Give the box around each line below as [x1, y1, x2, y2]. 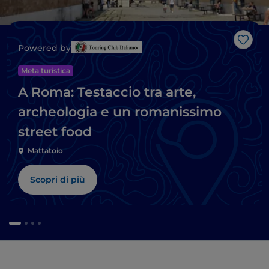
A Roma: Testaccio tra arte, [18, 84, 196, 101]
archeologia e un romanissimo [18, 104, 222, 121]
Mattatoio [28, 146, 63, 156]
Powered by [18, 43, 71, 54]
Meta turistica [21, 66, 70, 76]
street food [18, 124, 92, 141]
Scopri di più [30, 174, 85, 186]
